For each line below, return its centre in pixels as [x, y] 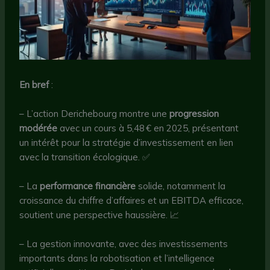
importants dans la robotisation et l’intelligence [117, 259]
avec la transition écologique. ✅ [85, 157]
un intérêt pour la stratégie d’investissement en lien [127, 143]
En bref [34, 85]
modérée [39, 128]
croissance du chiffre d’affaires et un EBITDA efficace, [132, 201]
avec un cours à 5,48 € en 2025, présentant [148, 128]
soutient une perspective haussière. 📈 [99, 215]
